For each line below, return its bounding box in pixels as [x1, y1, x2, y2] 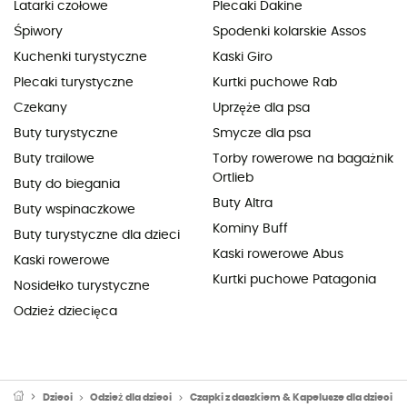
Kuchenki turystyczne [14, 51, 147, 65]
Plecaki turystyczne [14, 76, 134, 90]
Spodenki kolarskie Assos [213, 25, 366, 39]
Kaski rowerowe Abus [213, 248, 343, 262]
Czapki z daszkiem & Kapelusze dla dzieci [189, 392, 392, 402]
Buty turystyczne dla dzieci [14, 229, 180, 243]
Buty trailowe [14, 153, 94, 166]
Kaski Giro [213, 51, 273, 65]
